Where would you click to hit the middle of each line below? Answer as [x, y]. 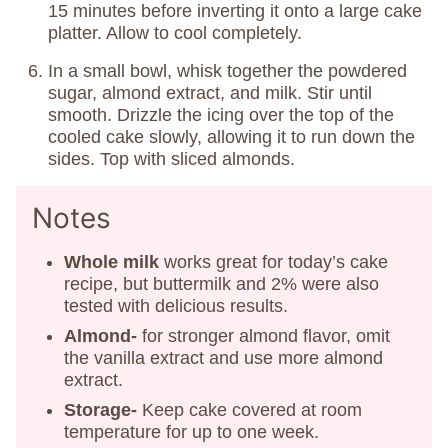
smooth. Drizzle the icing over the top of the [221, 115]
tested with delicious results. [176, 306]
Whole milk [111, 262]
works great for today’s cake [273, 262]
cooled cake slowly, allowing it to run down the [231, 137]
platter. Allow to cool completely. [175, 33]
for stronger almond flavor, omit [263, 336]
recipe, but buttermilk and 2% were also [221, 284]
